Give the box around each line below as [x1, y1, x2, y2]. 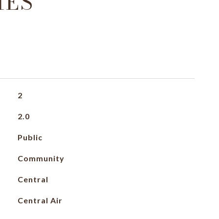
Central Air [17, 196, 63, 205]
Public [17, 132, 43, 142]
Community [17, 153, 65, 163]
